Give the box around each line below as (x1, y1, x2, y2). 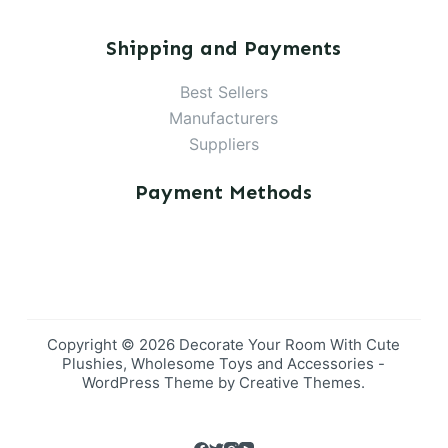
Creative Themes (239, 373, 362, 393)
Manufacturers (169, 108, 279, 129)
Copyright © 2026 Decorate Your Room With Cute (47, 335, 401, 355)
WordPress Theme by (82, 373, 240, 393)
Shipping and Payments (106, 36, 342, 61)
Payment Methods (135, 180, 313, 205)
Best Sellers (179, 82, 268, 103)
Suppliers (188, 134, 259, 155)
